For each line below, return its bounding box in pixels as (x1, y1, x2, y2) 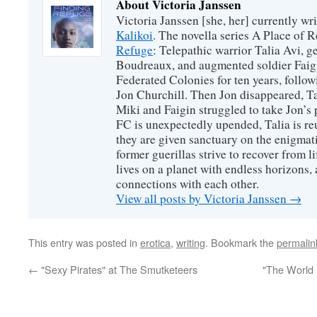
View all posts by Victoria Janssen (116, 190, 289, 207)
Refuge (116, 42, 153, 58)
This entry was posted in (28, 235, 140, 250)
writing (176, 235, 205, 250)
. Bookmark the (205, 235, 277, 250)
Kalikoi (116, 27, 153, 43)
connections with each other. (116, 175, 259, 192)
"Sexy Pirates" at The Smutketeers (38, 262, 197, 277)
